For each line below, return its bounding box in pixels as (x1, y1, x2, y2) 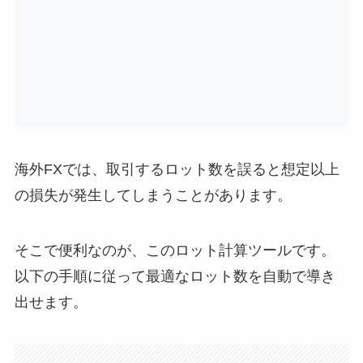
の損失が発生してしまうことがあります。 (14, 187, 292, 204)
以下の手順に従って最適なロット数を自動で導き (14, 268, 335, 285)
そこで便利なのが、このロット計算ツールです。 (14, 242, 335, 259)
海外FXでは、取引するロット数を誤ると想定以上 (14, 161, 340, 178)
